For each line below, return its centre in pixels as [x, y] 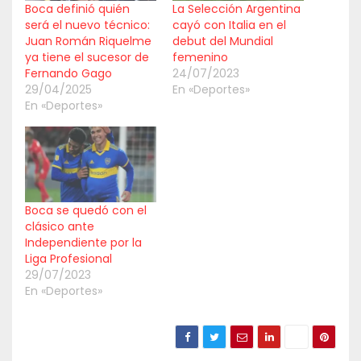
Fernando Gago [68, 74]
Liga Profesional [68, 258]
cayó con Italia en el [229, 25]
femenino [200, 58]
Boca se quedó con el [86, 210]
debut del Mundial [223, 41]
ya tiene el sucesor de [87, 58]
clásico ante [60, 226]
